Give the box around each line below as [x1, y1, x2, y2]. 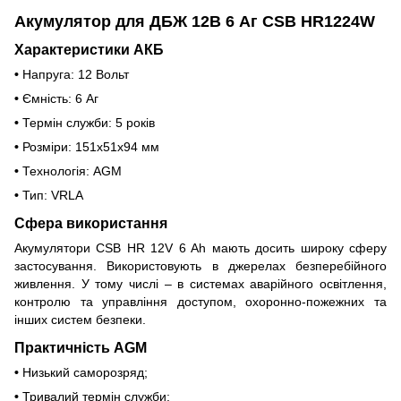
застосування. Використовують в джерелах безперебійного [14, 259, 387, 274]
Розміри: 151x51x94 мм [22, 140, 159, 155]
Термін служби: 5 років [22, 115, 155, 131]
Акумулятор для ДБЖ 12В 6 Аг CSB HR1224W [14, 12, 375, 30]
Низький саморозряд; [22, 364, 148, 380]
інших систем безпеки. [14, 312, 146, 328]
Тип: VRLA [22, 188, 83, 203]
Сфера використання [14, 215, 167, 232]
